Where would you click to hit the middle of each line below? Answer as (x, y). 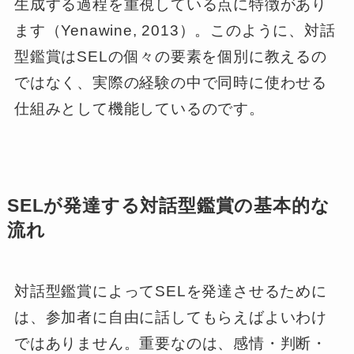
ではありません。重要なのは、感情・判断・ (171, 343)
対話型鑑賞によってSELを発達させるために (170, 291)
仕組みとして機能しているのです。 (139, 109)
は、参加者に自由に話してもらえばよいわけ (171, 317)
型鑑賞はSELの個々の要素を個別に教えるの (170, 57)
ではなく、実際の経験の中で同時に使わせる (171, 83)
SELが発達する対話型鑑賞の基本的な (168, 205)
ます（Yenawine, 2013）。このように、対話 (175, 31)
